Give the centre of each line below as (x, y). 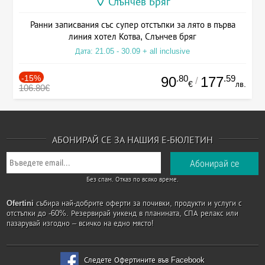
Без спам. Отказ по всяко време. (132, 179)
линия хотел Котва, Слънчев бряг (132, 37)
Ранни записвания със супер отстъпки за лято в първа (132, 25)
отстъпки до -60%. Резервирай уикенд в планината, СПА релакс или (123, 213)
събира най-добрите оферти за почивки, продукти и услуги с (138, 203)
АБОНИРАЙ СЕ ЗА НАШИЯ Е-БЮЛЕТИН (132, 140)
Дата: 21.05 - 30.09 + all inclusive (132, 51)
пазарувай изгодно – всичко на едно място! (80, 223)
